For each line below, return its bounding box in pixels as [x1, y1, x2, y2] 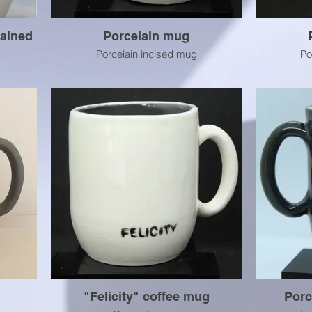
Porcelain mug [103, 28, 189, 43]
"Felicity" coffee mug [83, 288, 210, 304]
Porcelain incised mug [95, 47, 197, 61]
